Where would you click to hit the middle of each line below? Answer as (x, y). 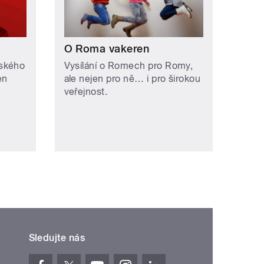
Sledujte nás (57, 237)
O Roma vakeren (107, 48)
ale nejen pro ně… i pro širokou (132, 78)
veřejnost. (86, 91)
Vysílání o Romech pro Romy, (128, 65)
